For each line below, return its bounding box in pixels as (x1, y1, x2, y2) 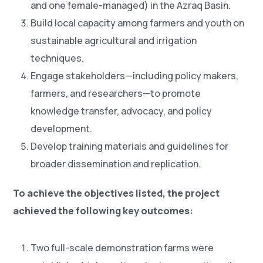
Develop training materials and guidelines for (31, 140, 229, 153)
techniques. (31, 52, 85, 65)
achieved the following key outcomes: (13, 204, 194, 218)
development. (31, 122, 93, 136)
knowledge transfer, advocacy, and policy (31, 104, 213, 118)
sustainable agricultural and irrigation (31, 34, 197, 48)
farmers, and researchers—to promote (31, 87, 201, 100)
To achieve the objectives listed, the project (13, 187, 220, 200)
